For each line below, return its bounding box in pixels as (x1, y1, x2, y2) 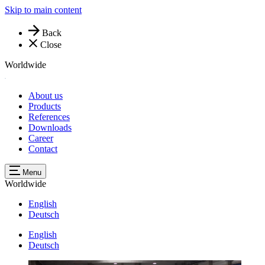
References (28, 112, 70, 122)
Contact (28, 144, 57, 154)
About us (28, 91, 63, 101)
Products (28, 101, 61, 112)
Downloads (28, 122, 72, 133)
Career (28, 133, 53, 144)
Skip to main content (5, 5, 82, 15)
